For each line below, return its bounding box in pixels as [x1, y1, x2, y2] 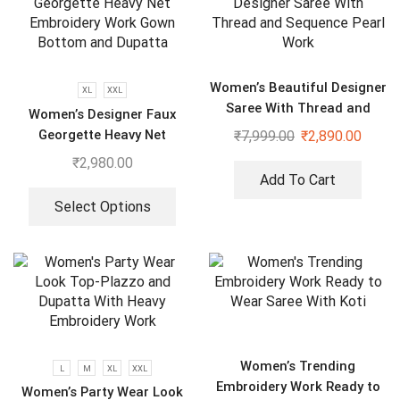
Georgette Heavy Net [38, 127, 166, 144]
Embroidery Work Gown [29, 147, 175, 164]
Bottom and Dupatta [37, 168, 168, 185]
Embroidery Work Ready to [215, 378, 380, 395]
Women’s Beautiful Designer [209, 79, 387, 96]
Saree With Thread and [225, 100, 371, 117]
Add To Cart [260, 171, 336, 189]
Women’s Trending [240, 357, 355, 374]
